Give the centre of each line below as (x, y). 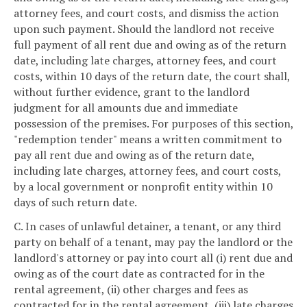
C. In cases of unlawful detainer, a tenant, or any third (147, 226)
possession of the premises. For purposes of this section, (153, 123)
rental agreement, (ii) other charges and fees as (131, 290)
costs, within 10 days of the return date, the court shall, (152, 76)
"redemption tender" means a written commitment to (148, 139)
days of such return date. (75, 202)
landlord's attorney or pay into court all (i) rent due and (153, 258)
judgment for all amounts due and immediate (126, 107)
